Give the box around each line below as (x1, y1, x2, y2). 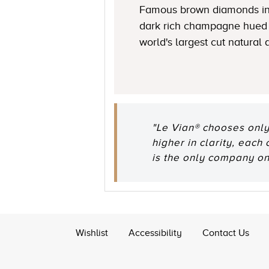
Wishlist (76, 228, 108, 238)
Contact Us (202, 228, 249, 238)
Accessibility (128, 228, 182, 238)
